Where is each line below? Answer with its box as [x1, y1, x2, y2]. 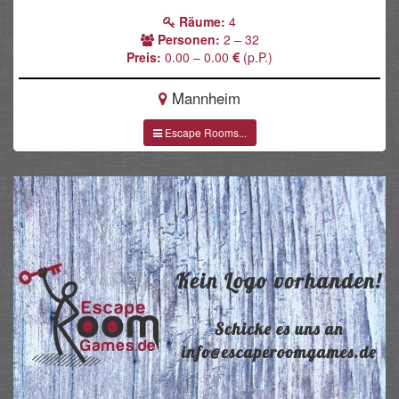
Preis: [126, 48, 161, 66]
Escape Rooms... [161, 125, 247, 141]
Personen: [157, 30, 220, 48]
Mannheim [167, 87, 240, 110]
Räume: [179, 12, 225, 30]
